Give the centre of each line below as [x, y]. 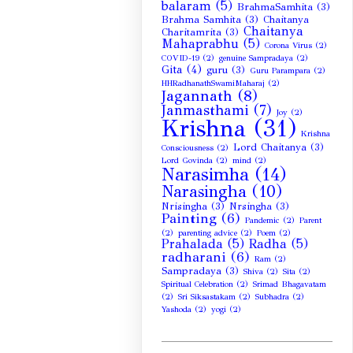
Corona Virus [289, 46]
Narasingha [204, 192]
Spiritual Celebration [198, 284]
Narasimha [206, 175]
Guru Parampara [281, 71]
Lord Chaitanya [270, 148]
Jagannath [197, 96]
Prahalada [193, 244]
